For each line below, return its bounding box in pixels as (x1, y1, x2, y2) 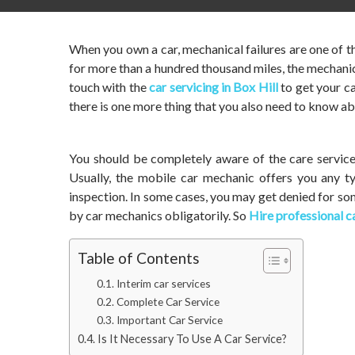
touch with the (69, 79, 150, 94)
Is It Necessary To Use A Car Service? (97, 332, 287, 345)
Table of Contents (78, 249, 200, 268)
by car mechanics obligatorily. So (69, 208, 249, 223)
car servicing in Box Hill (149, 79, 278, 94)
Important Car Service (116, 313, 223, 326)
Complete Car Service (116, 295, 219, 308)
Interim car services (116, 277, 211, 290)
